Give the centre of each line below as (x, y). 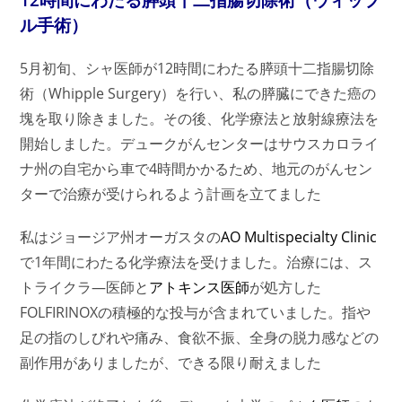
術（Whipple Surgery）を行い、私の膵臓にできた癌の (198, 93)
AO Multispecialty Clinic (299, 237)
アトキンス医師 (200, 287)
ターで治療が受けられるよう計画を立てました (171, 194)
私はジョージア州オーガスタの (121, 237)
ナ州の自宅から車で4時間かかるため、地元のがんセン (197, 169)
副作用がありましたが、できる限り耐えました (171, 363)
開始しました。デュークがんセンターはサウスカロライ (200, 144)
